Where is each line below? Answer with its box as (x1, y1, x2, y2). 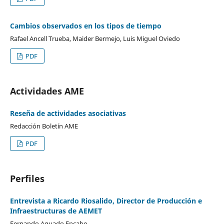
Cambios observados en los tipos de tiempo (9, 20, 161, 30)
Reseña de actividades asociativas (9, 108, 126, 118)
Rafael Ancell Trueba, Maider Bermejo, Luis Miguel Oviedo (9, 33, 180, 43)
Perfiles (9, 172, 44, 184)
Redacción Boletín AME (9, 121, 78, 130)
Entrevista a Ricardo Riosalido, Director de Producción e (9, 195, 202, 205)
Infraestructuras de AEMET (9, 205, 102, 215)
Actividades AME (9, 84, 84, 97)
